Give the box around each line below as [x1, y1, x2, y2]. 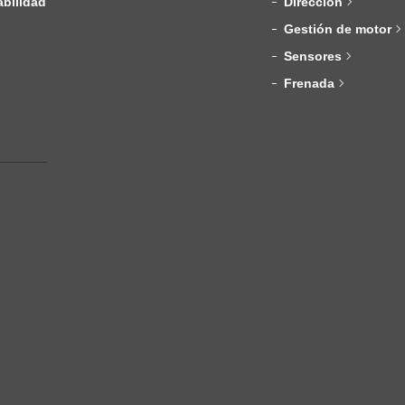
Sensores [284, 49, 343, 64]
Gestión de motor [284, 22, 392, 37]
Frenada [284, 76, 335, 91]
